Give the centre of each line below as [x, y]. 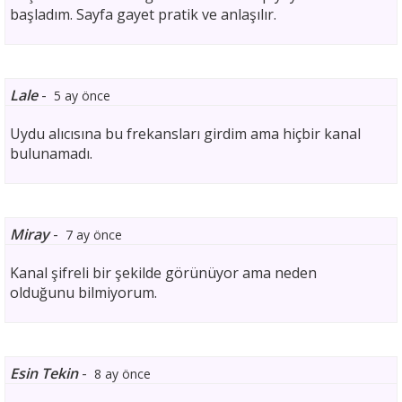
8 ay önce [122, 374]
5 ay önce [82, 96]
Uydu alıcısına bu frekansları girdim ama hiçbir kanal [185, 134]
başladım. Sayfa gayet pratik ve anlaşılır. [143, 14]
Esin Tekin [44, 373]
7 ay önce [94, 235]
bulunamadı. [51, 153]
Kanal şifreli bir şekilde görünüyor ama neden [163, 273]
